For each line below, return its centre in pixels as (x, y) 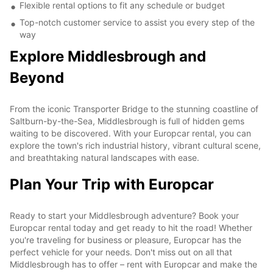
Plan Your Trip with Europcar (112, 184)
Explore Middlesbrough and (108, 56)
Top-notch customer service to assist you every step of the (137, 22)
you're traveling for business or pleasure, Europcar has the (126, 239)
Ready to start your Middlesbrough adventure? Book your (124, 215)
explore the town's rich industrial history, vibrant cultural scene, (135, 145)
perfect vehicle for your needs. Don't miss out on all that (121, 252)
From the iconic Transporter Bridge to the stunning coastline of (134, 108)
